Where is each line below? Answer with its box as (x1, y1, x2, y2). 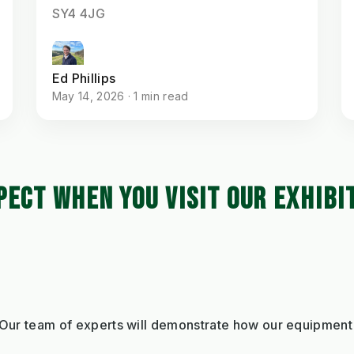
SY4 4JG (51, 5, 105, 21)
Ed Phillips (51, 70, 116, 86)
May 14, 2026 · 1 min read (51, 88, 189, 103)
